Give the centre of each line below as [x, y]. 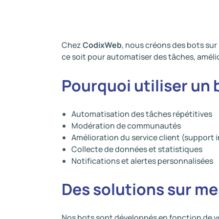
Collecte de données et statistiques [137, 149]
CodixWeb [102, 45]
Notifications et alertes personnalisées [142, 161]
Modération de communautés [126, 126]
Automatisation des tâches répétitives [142, 114]
